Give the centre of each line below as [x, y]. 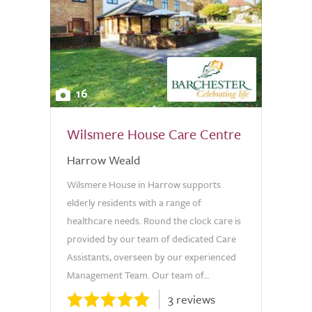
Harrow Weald [103, 160]
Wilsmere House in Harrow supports [144, 184]
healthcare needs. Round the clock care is [154, 220]
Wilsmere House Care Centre [154, 134]
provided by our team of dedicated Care [151, 239]
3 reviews [192, 299]
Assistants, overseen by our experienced [151, 257]
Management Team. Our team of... [138, 275]
